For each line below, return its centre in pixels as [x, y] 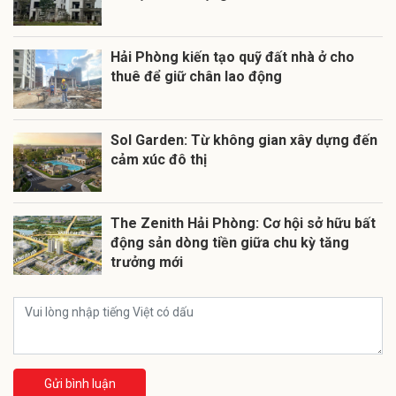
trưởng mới [147, 263]
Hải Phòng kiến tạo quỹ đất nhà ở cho [232, 57]
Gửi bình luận [80, 384]
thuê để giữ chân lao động [196, 77]
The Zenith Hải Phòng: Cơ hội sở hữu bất [243, 224]
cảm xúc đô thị [159, 160]
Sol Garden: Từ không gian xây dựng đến [244, 141]
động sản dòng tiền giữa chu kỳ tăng [230, 243]
